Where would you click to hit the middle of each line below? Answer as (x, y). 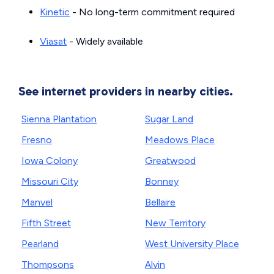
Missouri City (50, 182)
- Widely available (105, 42)
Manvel (37, 202)
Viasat (53, 42)
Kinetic (55, 12)
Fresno (37, 140)
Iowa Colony (50, 161)
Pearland (40, 244)
